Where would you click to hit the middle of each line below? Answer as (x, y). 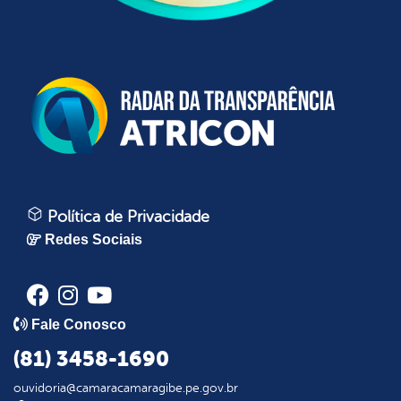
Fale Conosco (79, 324)
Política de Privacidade (126, 216)
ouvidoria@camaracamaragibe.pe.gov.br (126, 388)
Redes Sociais (94, 239)
